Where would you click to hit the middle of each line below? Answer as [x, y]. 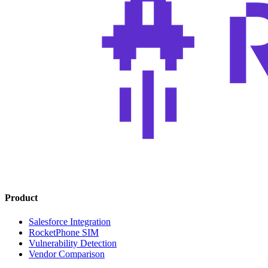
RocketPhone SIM [64, 232]
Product [21, 198]
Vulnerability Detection [73, 243]
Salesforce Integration [70, 221]
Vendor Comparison [67, 254]
